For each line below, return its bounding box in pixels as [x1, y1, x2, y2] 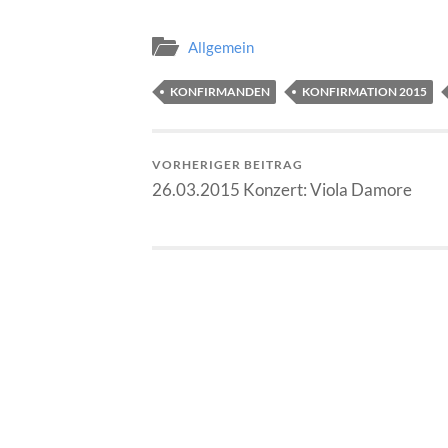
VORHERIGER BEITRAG [152, 157, 303, 173]
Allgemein [188, 38, 254, 57]
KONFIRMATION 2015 [302, 84, 427, 100]
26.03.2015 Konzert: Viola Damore [152, 179, 412, 201]
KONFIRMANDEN [170, 84, 270, 100]
